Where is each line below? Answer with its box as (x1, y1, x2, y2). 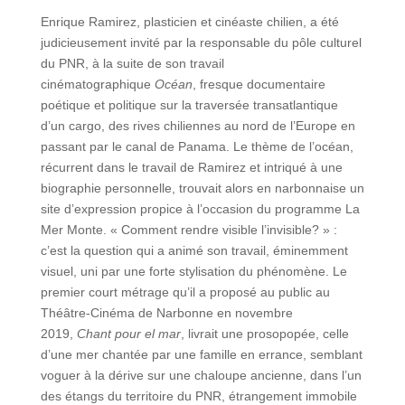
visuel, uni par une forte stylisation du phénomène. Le (40, 264, 347, 279)
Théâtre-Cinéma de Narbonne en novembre (40, 306, 293, 321)
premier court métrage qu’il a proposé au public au (40, 285, 330, 300)
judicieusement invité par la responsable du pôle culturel (40, 35, 362, 51)
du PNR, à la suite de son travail (40, 56, 224, 71)
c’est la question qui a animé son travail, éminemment (40, 243, 348, 259)
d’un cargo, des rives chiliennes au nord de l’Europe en (40, 118, 355, 134)
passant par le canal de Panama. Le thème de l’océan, (40, 139, 353, 155)
